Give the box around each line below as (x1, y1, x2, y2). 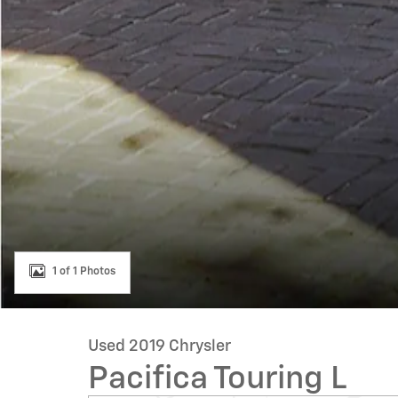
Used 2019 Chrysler (88, 338, 231, 354)
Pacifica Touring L (88, 363, 346, 395)
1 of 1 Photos (52, 266, 115, 277)
